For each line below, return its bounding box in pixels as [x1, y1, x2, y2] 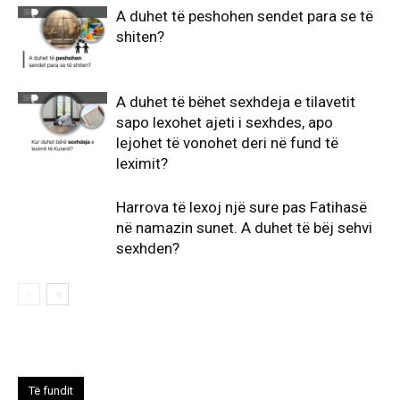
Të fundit [29, 384, 73, 397]
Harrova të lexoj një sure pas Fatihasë [116, 198, 367, 216]
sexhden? [116, 239, 179, 257]
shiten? [116, 28, 164, 46]
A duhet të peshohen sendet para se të [116, 7, 373, 25]
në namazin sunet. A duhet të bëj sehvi [116, 219, 372, 237]
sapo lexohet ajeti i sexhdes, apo [116, 113, 333, 131]
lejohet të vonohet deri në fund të [116, 134, 338, 152]
